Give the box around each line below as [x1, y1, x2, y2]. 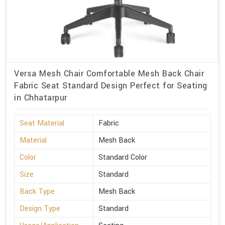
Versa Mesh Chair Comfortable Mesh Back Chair [14, 67, 204, 79]
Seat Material [20, 118, 64, 129]
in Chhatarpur [14, 91, 67, 103]
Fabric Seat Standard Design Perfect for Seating [14, 79, 207, 91]
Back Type [20, 186, 55, 197]
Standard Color [98, 152, 147, 163]
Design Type [20, 203, 60, 214]
